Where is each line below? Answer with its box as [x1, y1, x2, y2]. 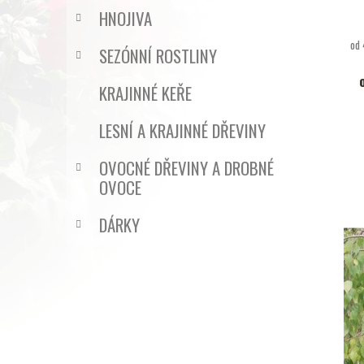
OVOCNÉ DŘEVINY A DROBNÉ [99, 154, 274, 180]
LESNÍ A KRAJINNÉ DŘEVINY [99, 117, 266, 143]
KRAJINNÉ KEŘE [99, 80, 192, 106]
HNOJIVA [99, 5, 152, 31]
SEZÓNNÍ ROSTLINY [99, 42, 217, 68]
